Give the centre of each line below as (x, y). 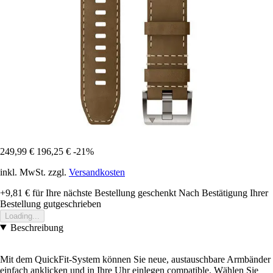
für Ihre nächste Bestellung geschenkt (103, 193)
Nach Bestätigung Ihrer (223, 193)
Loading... (22, 216)
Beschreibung (37, 227)
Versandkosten (97, 172)
